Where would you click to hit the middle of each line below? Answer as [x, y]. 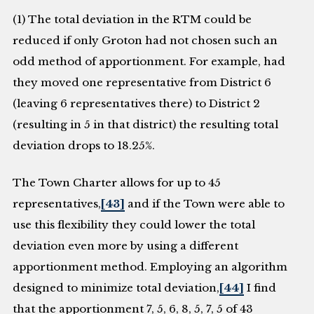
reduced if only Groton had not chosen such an [145, 40]
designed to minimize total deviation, [116, 287]
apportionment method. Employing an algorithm [150, 266]
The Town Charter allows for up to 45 [117, 182]
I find [260, 287]
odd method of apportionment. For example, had [149, 61]
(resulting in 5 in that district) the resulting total [146, 124]
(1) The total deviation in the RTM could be [132, 19]
